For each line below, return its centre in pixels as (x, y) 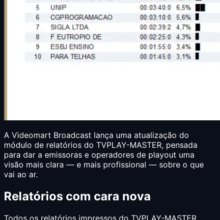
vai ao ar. (21, 174)
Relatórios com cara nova (77, 196)
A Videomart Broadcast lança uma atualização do (96, 135)
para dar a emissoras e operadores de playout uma (99, 154)
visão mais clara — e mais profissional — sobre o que (104, 164)
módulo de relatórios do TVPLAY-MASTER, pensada (101, 145)
